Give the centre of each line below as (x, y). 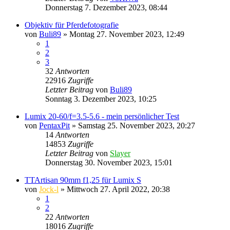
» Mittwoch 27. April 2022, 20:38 (114, 189)
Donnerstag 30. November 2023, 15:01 (109, 162)
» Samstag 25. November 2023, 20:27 (132, 125)
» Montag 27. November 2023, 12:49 (123, 34)
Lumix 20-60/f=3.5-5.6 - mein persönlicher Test (102, 116)
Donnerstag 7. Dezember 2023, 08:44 (106, 7)
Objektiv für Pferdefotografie (72, 25)
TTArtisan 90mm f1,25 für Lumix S (83, 180)
